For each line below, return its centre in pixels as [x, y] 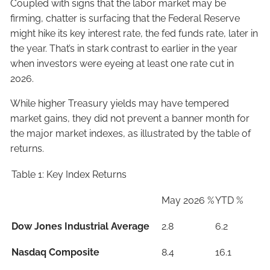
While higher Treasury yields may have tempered [120, 103]
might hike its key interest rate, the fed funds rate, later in [134, 33]
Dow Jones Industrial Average [81, 226]
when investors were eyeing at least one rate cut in [122, 63]
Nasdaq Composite [56, 252]
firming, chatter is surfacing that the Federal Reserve [125, 18]
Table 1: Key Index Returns [69, 174]
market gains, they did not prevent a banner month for [130, 118]
